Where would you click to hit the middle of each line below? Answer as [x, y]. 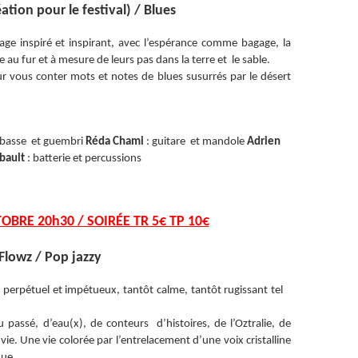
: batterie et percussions [83, 159]
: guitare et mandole [195, 142]
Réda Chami [114, 142]
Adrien [265, 142]
